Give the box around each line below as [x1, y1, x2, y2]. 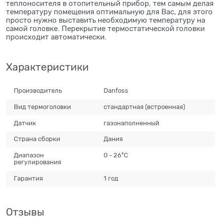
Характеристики [6, 61, 89, 73]
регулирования [14, 158, 62, 166]
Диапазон [14, 151, 44, 159]
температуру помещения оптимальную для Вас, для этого [6, 7, 213, 16]
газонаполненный [104, 119, 160, 127]
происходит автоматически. [6, 33, 109, 41]
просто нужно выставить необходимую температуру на [6, 16, 205, 24]
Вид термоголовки [14, 103, 72, 110]
